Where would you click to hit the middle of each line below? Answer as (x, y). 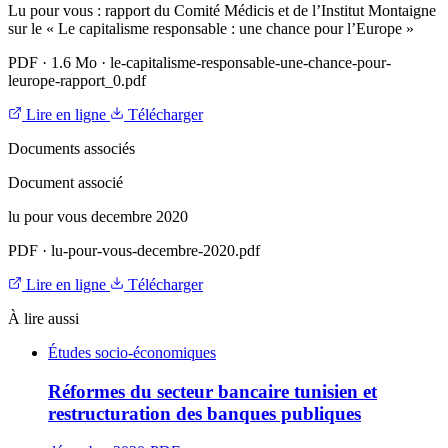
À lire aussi (43, 318)
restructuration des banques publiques (204, 413)
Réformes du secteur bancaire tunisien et (212, 391)
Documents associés (71, 148)
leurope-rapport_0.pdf (77, 80)
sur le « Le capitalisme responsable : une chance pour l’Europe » (211, 28)
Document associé (65, 182)
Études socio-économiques (132, 352)
